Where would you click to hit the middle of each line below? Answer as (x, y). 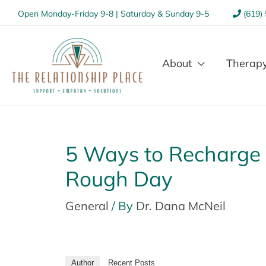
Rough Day (119, 179)
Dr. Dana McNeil (181, 206)
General (87, 206)
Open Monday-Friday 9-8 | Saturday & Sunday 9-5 (113, 13)
